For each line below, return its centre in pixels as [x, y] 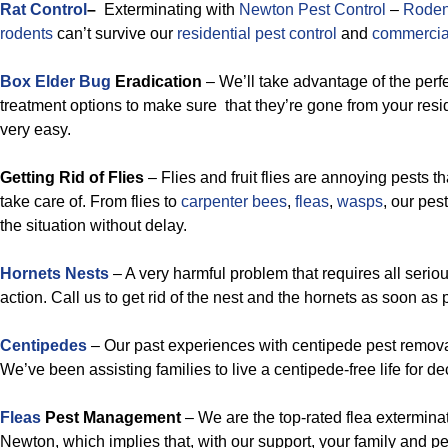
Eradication [156, 81]
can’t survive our [115, 33]
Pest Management [111, 417]
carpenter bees [234, 201]
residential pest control [257, 33]
